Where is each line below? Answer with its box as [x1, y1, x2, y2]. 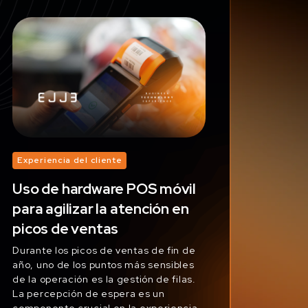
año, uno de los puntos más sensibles [12, 258, 195, 271]
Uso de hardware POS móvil [12, 179, 197, 198]
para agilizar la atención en [12, 199, 189, 218]
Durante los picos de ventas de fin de [12, 243, 196, 256]
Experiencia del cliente [17, 155, 122, 166]
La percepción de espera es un [12, 287, 165, 300]
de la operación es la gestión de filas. [12, 272, 196, 285]
